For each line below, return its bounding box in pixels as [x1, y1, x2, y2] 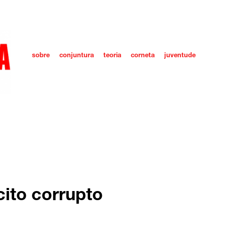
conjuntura [59, 53, 94, 59]
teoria [103, 53, 121, 59]
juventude [164, 53, 196, 59]
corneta [131, 53, 155, 59]
